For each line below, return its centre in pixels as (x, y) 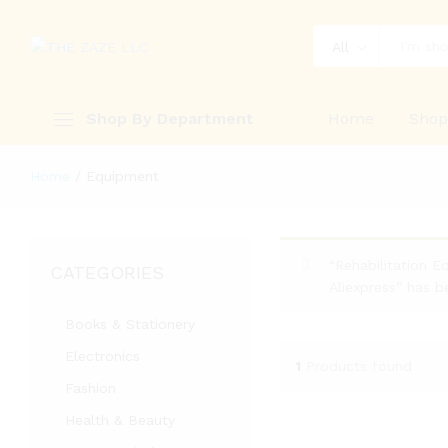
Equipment (122, 176)
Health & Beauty (120, 420)
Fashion (90, 388)
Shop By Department (170, 118)
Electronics (102, 356)
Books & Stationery (130, 324)
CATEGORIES (107, 272)
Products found (358, 365)
